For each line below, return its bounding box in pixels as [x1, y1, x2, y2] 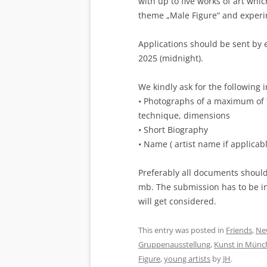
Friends [226, 225, 252, 236]
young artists [164, 253, 210, 265]
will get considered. [138, 195, 216, 207]
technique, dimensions [138, 110, 230, 122]
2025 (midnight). [138, 52, 203, 64]
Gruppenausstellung [138, 239, 210, 250]
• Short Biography [138, 124, 208, 136]
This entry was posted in [138, 225, 226, 236]
